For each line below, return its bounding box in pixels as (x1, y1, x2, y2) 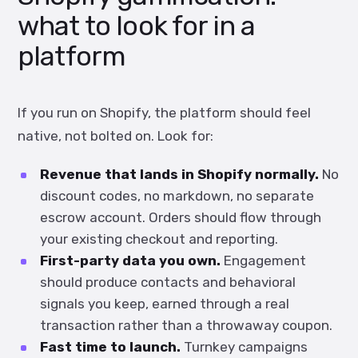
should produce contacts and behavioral (40, 274, 296, 290)
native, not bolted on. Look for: (18, 128, 213, 144)
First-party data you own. (40, 253, 221, 268)
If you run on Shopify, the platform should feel (18, 105, 311, 121)
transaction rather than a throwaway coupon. (40, 317, 332, 333)
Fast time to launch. (40, 339, 181, 355)
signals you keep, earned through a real (40, 296, 289, 312)
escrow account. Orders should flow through (40, 209, 321, 225)
